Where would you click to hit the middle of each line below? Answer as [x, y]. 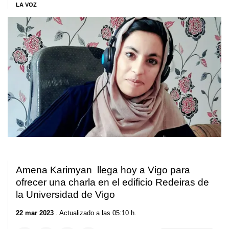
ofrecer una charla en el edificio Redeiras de [112, 182]
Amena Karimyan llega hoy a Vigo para [103, 170]
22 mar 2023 [35, 213]
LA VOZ [26, 5]
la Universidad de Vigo [65, 195]
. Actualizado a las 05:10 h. [95, 213]
